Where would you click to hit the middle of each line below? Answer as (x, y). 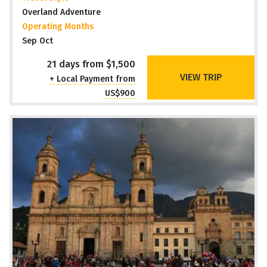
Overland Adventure (61, 12)
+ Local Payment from (92, 79)
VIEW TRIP (201, 77)
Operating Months (58, 26)
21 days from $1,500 (91, 64)
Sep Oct (38, 41)
